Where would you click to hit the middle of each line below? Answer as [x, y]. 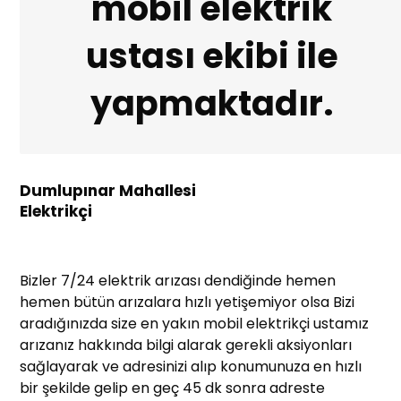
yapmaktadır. [212, 104]
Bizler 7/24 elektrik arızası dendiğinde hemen [178, 281]
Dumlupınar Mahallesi [108, 191]
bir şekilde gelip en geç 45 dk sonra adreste [173, 388]
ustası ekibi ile [212, 56]
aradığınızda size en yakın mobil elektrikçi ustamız [195, 324]
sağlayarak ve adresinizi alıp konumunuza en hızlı [191, 367]
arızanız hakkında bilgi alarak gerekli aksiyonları [186, 346]
